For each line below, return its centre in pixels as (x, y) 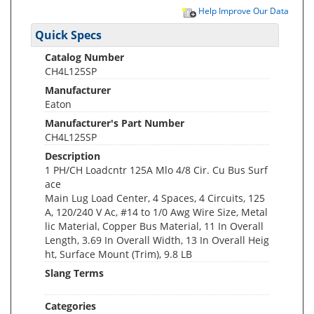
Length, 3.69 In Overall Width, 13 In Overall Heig (157, 240)
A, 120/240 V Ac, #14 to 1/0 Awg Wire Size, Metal (156, 212)
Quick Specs (68, 35)
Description (73, 156)
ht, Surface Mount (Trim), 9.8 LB (118, 254)
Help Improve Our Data (243, 11)
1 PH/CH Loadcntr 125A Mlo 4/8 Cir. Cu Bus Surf (156, 170)
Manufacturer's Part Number (115, 123)
